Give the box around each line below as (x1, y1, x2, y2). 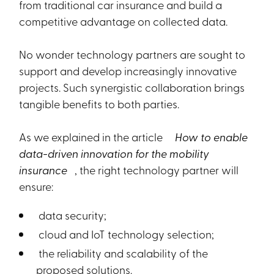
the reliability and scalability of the (36, 245, 209, 260)
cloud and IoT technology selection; (36, 226, 215, 241)
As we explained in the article (19, 129, 166, 144)
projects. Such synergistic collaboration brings (19, 80, 245, 94)
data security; (36, 207, 107, 222)
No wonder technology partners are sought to (19, 46, 246, 61)
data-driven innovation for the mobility (19, 146, 210, 160)
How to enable (168, 129, 248, 144)
